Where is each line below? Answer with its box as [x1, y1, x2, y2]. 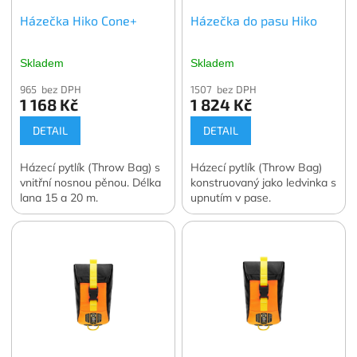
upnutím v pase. [190, 190, 272, 205]
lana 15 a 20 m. [20, 190, 99, 205]
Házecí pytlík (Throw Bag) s [20, 159, 161, 175]
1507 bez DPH [190, 82, 257, 96]
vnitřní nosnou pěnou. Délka [20, 175, 162, 190]
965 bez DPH [20, 82, 82, 96]
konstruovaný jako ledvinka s [190, 175, 337, 190]
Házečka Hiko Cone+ [20, 12, 138, 28]
